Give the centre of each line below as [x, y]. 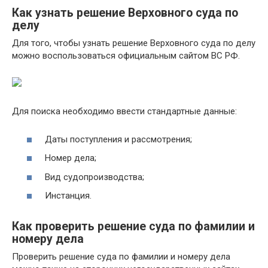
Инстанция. [68, 196]
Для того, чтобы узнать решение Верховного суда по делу [134, 43]
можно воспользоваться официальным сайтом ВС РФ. [126, 56]
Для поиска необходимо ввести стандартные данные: [124, 112]
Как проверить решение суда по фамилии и [133, 226]
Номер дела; [71, 158]
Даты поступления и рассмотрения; [118, 139]
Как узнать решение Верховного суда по [125, 13]
